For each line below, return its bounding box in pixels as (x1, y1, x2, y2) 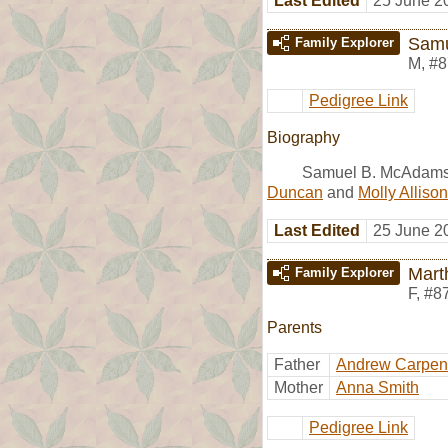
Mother (274, 378, 323, 396)
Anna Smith (336, 378, 419, 396)
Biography (267, 128, 340, 146)
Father (274, 355, 320, 373)
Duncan (267, 183, 323, 201)
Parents (267, 318, 322, 336)
